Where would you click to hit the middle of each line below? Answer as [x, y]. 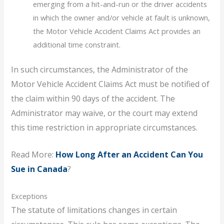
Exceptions [29, 196]
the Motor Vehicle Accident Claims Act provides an [117, 31]
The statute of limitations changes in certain [94, 210]
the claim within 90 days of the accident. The [93, 98]
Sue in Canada [39, 169]
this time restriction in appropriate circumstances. [104, 127]
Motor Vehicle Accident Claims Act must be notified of [110, 84]
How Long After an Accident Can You [129, 155]
